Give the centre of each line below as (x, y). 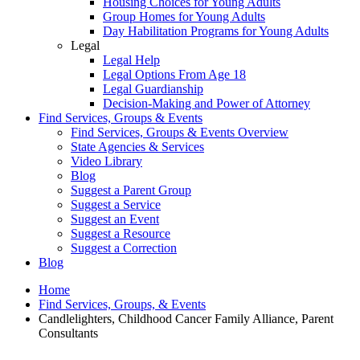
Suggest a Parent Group (131, 190)
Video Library (106, 162)
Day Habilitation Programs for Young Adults (216, 31)
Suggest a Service (116, 205)
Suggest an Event (115, 219)
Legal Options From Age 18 (174, 75)
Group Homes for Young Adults (184, 17)
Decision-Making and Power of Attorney (207, 104)
